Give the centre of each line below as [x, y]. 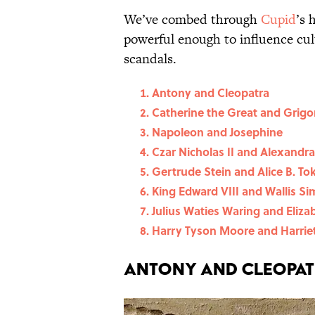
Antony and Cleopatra [211, 93]
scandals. [150, 59]
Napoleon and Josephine [217, 132]
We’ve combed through [192, 20]
